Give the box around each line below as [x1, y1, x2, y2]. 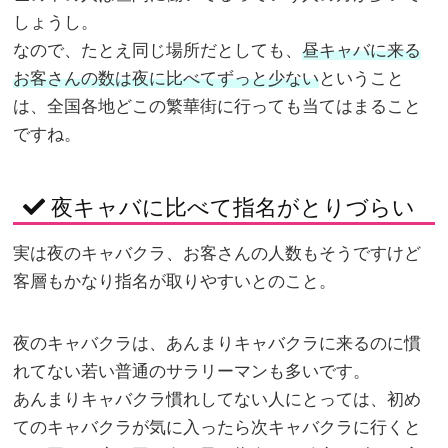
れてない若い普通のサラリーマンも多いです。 [13, 362, 371, 382]
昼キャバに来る [302, 41, 422, 61]
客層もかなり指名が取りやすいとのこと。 [13, 272, 337, 292]
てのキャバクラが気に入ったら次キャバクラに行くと [13, 418, 422, 438]
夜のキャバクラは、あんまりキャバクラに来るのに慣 [13, 334, 422, 354]
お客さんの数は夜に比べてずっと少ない [13, 69, 320, 89]
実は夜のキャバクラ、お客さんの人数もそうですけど [13, 244, 422, 264]
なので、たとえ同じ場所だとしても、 [13, 41, 303, 61]
